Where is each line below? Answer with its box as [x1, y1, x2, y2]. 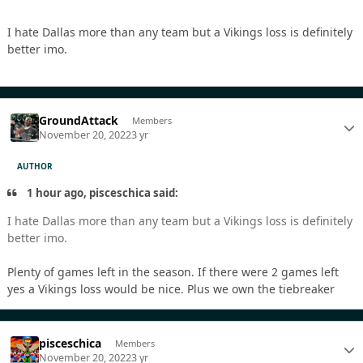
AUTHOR [17, 160, 53, 172]
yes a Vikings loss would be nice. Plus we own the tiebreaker [7, 280, 338, 297]
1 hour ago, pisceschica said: [24, 186, 179, 201]
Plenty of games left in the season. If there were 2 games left [7, 263, 339, 280]
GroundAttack [39, 112, 119, 128]
